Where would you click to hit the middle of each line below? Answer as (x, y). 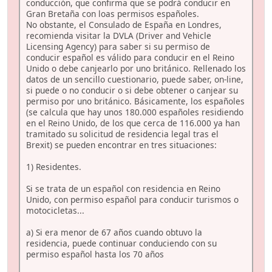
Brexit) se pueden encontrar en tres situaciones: (121, 145)
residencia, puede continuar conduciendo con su (121, 243)
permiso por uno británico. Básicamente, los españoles (135, 101)
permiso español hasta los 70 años (95, 254)
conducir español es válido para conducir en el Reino (130, 57)
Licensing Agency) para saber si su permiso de (118, 46)
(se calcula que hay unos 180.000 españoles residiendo (135, 112)
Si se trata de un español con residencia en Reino (123, 189)
